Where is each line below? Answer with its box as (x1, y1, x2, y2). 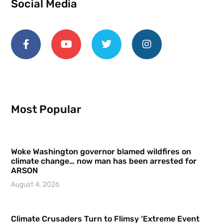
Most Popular (11, 103, 81, 116)
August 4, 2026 (11, 180, 59, 189)
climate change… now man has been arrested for (11, 156, 197, 166)
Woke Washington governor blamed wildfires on (11, 147, 191, 157)
